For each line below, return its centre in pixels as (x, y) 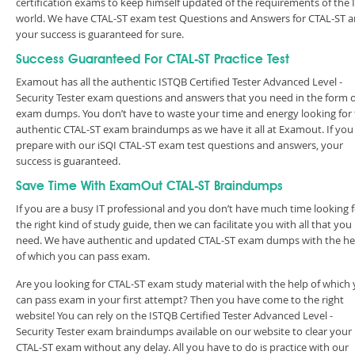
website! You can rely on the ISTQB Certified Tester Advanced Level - (174, 315)
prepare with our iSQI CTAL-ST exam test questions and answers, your (179, 145)
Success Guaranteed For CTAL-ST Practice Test (153, 60)
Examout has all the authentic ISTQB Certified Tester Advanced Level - (179, 82)
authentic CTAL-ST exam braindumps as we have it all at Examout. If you (185, 129)
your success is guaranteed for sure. (100, 34)
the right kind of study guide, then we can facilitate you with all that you (184, 224)
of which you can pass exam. (83, 256)
